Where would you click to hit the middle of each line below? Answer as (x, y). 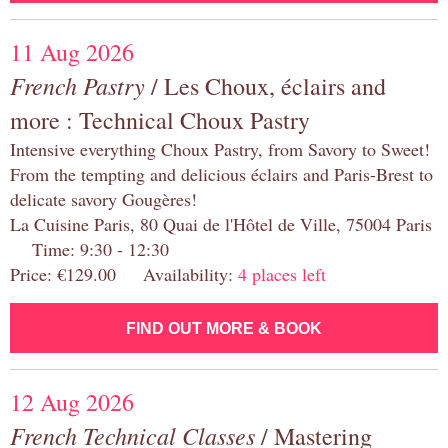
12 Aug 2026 (72, 402)
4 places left (282, 274)
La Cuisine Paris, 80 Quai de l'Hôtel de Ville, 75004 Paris (221, 224)
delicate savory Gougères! (103, 199)
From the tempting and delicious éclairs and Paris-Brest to (221, 174)
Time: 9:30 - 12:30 (89, 249)
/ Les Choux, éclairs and (265, 86)
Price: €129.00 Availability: (124, 274)
